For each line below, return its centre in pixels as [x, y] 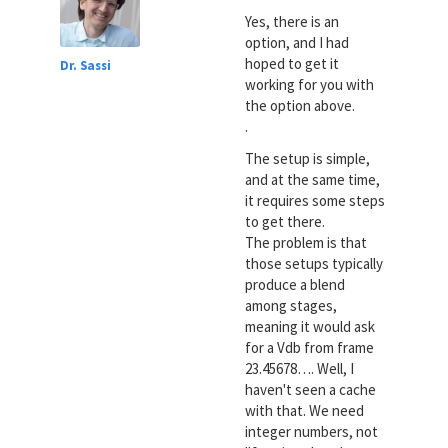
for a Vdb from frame [309, 347]
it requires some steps [314, 200]
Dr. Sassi [85, 65]
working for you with [309, 85]
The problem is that [305, 242]
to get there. [284, 221]
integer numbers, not [311, 431]
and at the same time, [312, 179]
